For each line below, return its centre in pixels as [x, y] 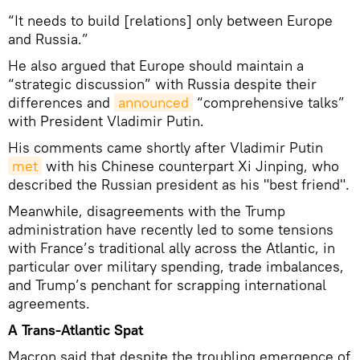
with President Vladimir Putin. [106, 121]
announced [153, 103]
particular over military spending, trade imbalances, [176, 267]
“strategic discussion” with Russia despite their [162, 84]
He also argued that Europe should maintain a [156, 66]
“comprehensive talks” [269, 103]
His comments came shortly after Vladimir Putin [166, 148]
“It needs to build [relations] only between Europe [170, 21]
